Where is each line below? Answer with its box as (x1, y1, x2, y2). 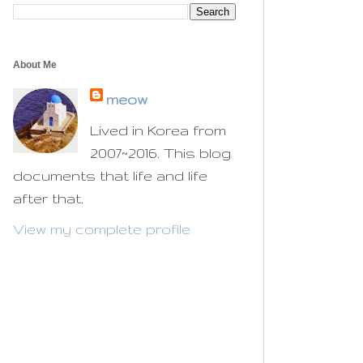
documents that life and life (13, 167, 207, 183)
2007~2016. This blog (90, 144, 231, 160)
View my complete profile (13, 220, 190, 237)
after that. (13, 190, 83, 206)
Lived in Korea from (90, 122, 226, 138)
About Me (13, 58, 57, 70)
